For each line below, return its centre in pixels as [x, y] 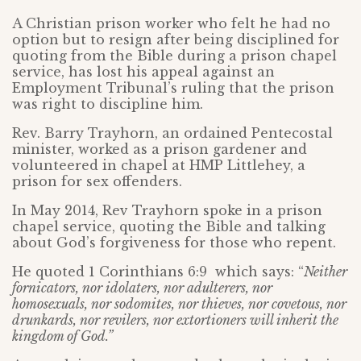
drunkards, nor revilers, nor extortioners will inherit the [175, 320]
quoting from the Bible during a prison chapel [174, 56]
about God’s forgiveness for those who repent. [174, 243]
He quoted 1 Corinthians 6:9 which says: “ [158, 272]
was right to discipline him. [108, 104]
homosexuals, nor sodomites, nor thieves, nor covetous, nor [179, 304]
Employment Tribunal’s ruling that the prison [173, 88]
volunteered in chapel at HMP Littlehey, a [159, 166]
